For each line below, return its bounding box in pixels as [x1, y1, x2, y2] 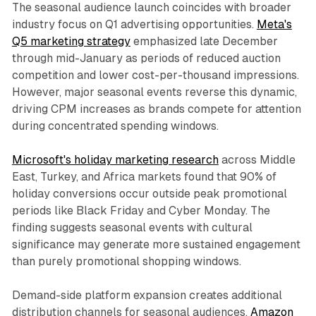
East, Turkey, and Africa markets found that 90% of [11, 169, 276, 183]
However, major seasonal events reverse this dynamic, [11, 85, 297, 99]
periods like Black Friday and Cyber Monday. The [11, 203, 270, 217]
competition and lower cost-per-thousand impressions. [11, 68, 299, 82]
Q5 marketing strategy [11, 34, 130, 48]
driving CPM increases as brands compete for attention [11, 102, 301, 116]
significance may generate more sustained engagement [11, 237, 300, 251]
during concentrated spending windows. [11, 119, 219, 133]
